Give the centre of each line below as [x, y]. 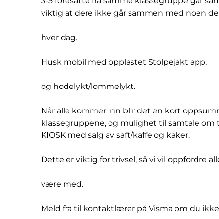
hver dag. [59, 37]
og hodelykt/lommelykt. [88, 86]
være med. [62, 184]
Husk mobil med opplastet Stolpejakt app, [124, 62]
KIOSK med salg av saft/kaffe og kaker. [115, 135]
